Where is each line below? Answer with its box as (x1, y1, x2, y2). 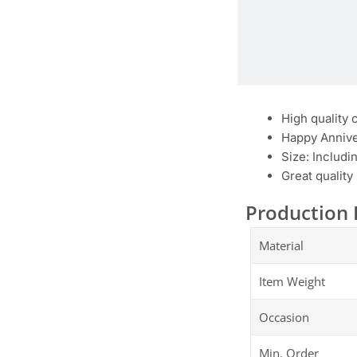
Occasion (259, 309, 309, 326)
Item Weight (259, 273, 325, 290)
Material (259, 237, 304, 254)
